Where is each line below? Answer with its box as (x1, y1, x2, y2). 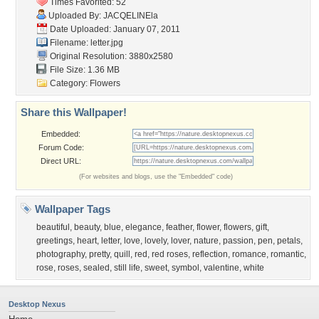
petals (277, 236, 300, 246)
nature (194, 236, 219, 246)
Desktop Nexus (9, 300, 66, 308)
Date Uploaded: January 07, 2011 (48, 24, 180, 34)
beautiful (36, 222, 70, 232)
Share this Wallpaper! (21, 106, 127, 118)
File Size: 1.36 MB (48, 65, 120, 75)
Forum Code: (38, 143, 84, 152)
